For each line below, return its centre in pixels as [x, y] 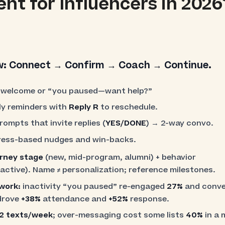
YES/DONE [126, 124]
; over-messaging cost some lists [119, 215]
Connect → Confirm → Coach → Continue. [110, 65]
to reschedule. [128, 107]
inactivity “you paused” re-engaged [93, 186]
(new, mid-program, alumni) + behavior [119, 158]
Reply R [84, 107]
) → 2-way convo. [180, 124]
